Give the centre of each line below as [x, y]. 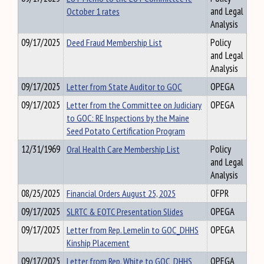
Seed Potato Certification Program [126, 131]
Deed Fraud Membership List [114, 42]
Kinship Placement [98, 243]
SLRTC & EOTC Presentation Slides [125, 212]
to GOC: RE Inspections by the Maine [128, 118]
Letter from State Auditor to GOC [124, 87]
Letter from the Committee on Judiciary [134, 105]
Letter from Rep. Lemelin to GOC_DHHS [133, 230]
